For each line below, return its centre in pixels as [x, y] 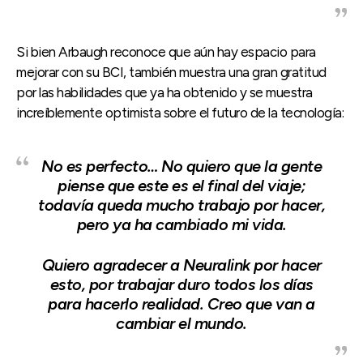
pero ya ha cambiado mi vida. [181, 224]
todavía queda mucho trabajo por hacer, [181, 205]
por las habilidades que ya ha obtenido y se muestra [164, 92]
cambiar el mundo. [181, 323]
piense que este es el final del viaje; [181, 185]
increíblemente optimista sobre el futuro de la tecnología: [180, 112]
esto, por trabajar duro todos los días [181, 284]
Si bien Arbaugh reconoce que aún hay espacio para [166, 51]
